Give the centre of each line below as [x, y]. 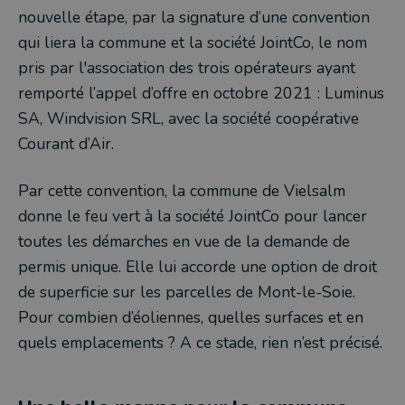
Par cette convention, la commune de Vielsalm [182, 191]
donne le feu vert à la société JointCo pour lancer [193, 216]
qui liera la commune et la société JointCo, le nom [193, 42]
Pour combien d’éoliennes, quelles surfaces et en [191, 317]
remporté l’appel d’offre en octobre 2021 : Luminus [201, 93]
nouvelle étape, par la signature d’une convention [194, 17]
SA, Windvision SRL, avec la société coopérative [188, 118]
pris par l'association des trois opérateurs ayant [187, 68]
